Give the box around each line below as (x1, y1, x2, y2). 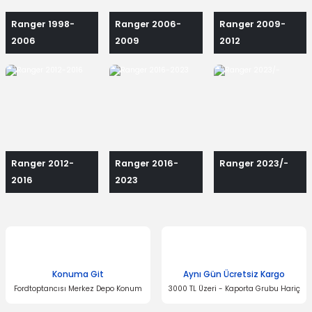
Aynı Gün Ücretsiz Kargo (183, 269, 285, 281)
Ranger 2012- (11, 157, 74, 170)
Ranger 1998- (11, 17, 75, 30)
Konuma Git (52, 269, 104, 281)
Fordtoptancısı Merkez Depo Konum (14, 283, 142, 295)
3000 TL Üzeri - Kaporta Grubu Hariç (168, 283, 300, 295)
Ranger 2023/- (219, 157, 288, 170)
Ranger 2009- (219, 17, 286, 30)
